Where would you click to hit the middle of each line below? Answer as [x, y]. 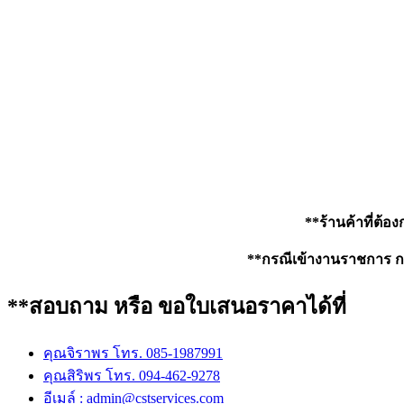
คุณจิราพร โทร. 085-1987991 [133, 353]
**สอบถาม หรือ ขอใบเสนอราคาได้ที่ [177, 306]
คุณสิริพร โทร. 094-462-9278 [132, 375]
